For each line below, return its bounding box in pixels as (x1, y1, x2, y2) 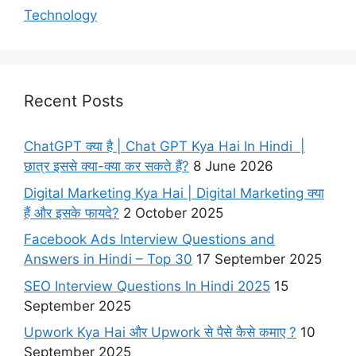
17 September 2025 (196, 251, 322, 268)
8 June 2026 (193, 158, 273, 175)
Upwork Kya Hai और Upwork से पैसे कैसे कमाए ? (24, 324, 296, 341)
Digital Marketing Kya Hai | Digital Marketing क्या (24, 184, 324, 201)
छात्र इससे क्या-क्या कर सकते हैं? (24, 158, 189, 175)
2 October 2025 (123, 204, 223, 221)
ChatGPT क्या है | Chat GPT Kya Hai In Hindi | (24, 138, 305, 155)
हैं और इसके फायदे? (24, 204, 119, 221)
